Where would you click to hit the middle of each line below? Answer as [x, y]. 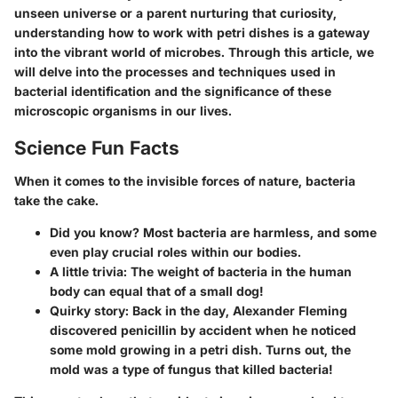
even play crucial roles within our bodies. [175, 252]
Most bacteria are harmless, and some [258, 232]
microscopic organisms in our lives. [123, 110]
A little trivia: [88, 271]
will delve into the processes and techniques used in [175, 71]
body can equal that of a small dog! [156, 291]
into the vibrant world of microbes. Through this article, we [194, 52]
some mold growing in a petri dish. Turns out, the [200, 350]
